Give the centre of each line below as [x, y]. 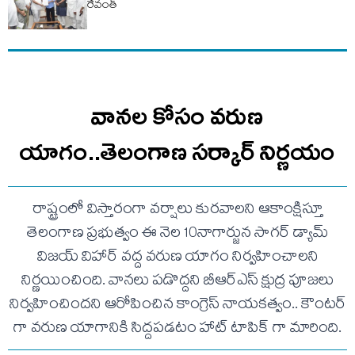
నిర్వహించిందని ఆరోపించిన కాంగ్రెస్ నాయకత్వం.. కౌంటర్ [177, 305]
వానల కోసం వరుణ [177, 116]
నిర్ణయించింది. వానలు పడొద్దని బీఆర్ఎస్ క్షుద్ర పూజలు [177, 282]
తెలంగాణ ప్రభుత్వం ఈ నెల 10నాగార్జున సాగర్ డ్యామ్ [177, 234]
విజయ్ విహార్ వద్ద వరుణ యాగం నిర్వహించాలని [177, 258]
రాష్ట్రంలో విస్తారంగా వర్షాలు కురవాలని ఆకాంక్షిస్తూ [177, 210]
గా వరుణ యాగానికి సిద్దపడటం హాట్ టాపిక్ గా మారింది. [177, 329]
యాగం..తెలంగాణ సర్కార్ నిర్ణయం [177, 152]
